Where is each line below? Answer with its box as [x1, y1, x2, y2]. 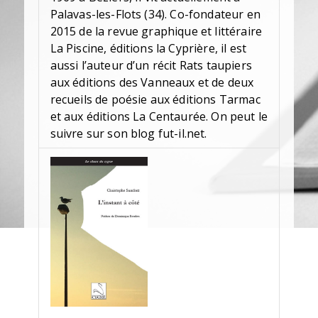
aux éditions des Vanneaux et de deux [50, 75, 254, 91]
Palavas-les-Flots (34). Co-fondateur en [50, 6, 261, 23]
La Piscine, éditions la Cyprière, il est [50, 40, 246, 57]
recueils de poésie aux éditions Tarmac [50, 92, 261, 108]
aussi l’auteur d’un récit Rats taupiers [50, 57, 252, 74]
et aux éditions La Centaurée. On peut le [50, 109, 268, 125]
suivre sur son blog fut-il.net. [50, 126, 207, 142]
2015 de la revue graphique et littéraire [50, 23, 262, 40]
